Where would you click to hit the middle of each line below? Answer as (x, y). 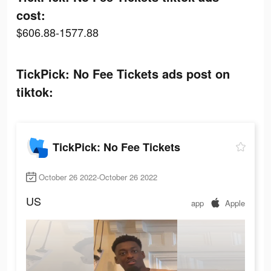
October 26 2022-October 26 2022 (98, 177)
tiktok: (35, 92)
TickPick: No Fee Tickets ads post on (123, 73)
